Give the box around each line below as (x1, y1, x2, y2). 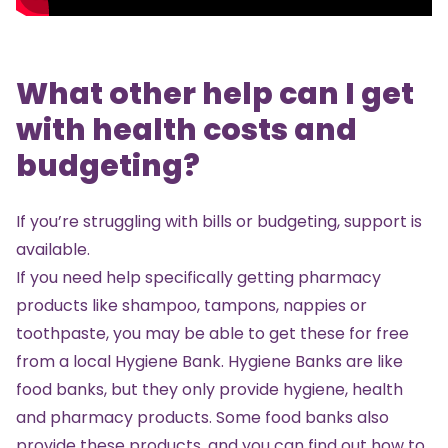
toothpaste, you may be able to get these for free (16, 321, 409, 345)
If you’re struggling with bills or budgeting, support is (16, 209, 422, 233)
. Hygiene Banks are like (221, 349, 403, 373)
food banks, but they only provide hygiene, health (16, 377, 403, 401)
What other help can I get (16, 72, 414, 115)
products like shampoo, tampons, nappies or (16, 293, 367, 317)
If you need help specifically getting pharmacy (16, 265, 381, 289)
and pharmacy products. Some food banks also (16, 405, 389, 429)
